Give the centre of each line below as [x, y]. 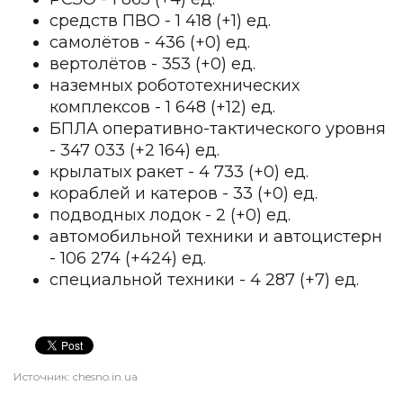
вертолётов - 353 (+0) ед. [152, 64]
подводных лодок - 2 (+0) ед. [170, 215]
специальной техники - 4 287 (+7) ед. [204, 280]
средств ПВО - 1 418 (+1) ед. [160, 21]
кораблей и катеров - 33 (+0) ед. [184, 193]
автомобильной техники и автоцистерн [216, 237]
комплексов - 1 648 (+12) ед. [162, 107]
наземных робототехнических [175, 85]
